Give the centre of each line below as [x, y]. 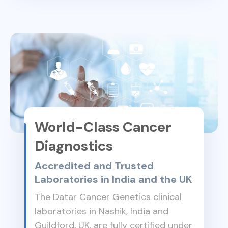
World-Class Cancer [103, 127]
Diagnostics [74, 146]
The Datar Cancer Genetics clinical [108, 197]
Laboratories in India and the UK [114, 179]
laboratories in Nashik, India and [102, 211]
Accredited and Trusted [94, 166]
